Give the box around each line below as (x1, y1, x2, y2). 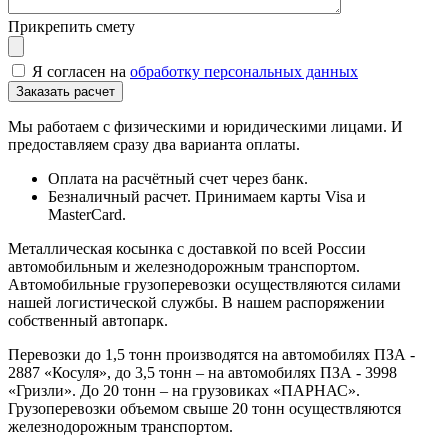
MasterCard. (48, 205, 134, 223)
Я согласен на (32, 62, 130, 80)
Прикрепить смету (8, 17, 135, 35)
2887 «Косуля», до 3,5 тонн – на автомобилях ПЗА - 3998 (8, 363, 397, 381)
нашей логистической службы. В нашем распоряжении (8, 293, 385, 311)
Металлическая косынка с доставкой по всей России (8, 239, 366, 257)
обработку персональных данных (130, 62, 358, 80)
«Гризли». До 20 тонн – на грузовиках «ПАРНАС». (8, 381, 360, 399)
